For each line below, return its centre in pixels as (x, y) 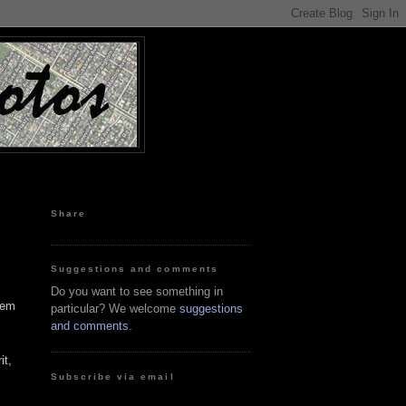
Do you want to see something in (137, 291)
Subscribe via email (113, 376)
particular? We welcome (115, 308)
